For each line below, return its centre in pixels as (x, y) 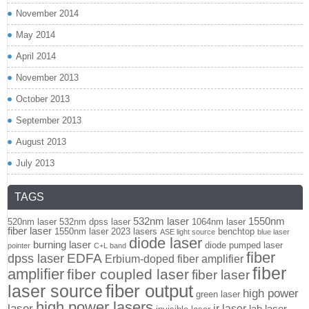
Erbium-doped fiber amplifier (174, 259)
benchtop (236, 231)
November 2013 (47, 77)
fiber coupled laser (128, 274)
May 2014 (36, 34)
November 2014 (47, 13)
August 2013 (41, 141)
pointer (19, 245)
